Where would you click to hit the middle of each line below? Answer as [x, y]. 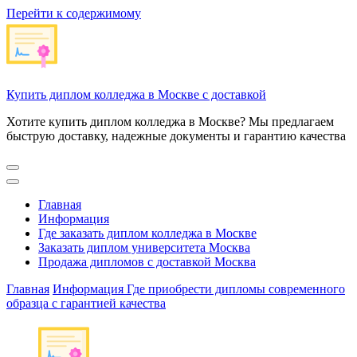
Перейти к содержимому [74, 13]
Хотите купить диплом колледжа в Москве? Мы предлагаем [170, 122]
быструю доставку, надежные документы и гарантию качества [176, 136]
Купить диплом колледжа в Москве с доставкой [136, 94]
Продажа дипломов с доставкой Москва [147, 262]
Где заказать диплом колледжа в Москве [147, 233]
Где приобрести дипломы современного [236, 289]
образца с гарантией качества [86, 303]
